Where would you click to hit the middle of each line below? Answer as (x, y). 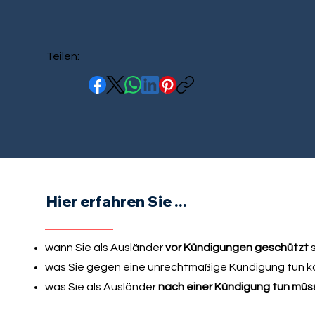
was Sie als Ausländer (101, 287)
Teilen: (63, 56)
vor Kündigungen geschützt (237, 247)
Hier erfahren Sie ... (116, 201)
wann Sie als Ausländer (105, 247)
